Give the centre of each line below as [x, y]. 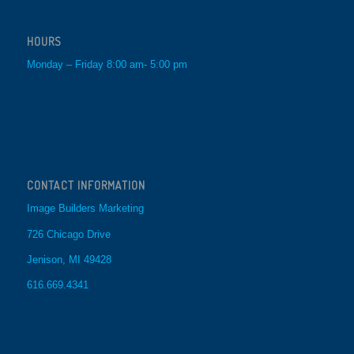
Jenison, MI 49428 [69, 259]
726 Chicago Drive [68, 234]
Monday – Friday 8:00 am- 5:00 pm [107, 65]
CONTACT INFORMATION [86, 185]
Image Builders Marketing [85, 209]
